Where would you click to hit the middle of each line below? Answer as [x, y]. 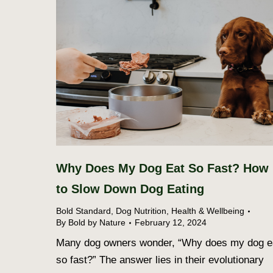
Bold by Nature [97, 223]
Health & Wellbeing [208, 211]
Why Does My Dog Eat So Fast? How [162, 168]
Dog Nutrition [141, 211]
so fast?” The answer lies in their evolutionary [160, 260]
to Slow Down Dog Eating [130, 189]
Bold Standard [83, 211]
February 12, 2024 [171, 223]
